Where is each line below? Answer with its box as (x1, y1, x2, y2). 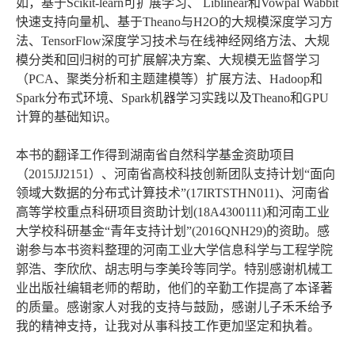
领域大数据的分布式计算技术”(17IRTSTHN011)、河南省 (16, 186, 330, 200)
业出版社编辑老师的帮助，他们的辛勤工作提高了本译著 (16, 281, 333, 296)
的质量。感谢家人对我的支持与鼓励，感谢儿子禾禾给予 (16, 300, 333, 315)
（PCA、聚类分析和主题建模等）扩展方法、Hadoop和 (16, 72, 323, 86)
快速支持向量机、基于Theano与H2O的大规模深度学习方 (16, 15, 333, 29)
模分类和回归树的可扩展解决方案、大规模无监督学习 (16, 53, 320, 67)
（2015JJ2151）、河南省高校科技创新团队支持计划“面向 (16, 167, 335, 181)
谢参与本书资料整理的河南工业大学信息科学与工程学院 (16, 243, 333, 258)
